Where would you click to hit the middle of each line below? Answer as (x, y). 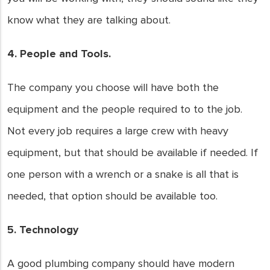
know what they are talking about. (89, 20)
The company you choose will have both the (113, 87)
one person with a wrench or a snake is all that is (123, 174)
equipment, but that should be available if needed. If (133, 152)
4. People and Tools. (59, 54)
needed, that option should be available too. (112, 196)
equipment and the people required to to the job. (125, 109)
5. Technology (43, 230)
